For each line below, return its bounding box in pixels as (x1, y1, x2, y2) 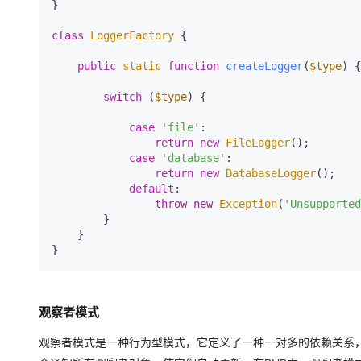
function (168, 60, 219, 73)
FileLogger (226, 136, 290, 149)
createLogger (226, 60, 303, 73)
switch (103, 90, 142, 103)
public (77, 60, 116, 73)
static (122, 60, 161, 73)
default (129, 182, 174, 195)
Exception (219, 197, 277, 210)
